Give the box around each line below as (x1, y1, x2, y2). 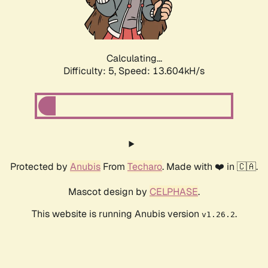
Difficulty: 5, (63, 65, 118, 78)
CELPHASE (150, 185, 198, 199)
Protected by (10, 160, 70, 173)
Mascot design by (68, 185, 150, 199)
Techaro (127, 160, 162, 173)
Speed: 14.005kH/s (118, 65, 205, 78)
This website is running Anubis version (31, 208, 202, 221)
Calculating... (106, 52, 162, 65)
